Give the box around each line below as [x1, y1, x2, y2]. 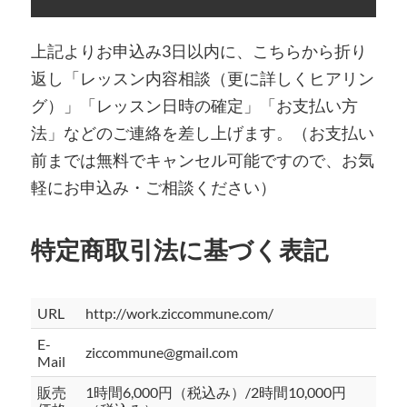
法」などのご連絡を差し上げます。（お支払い [30, 122, 374, 143]
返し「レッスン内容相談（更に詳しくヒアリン [30, 67, 374, 88]
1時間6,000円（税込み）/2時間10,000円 [85, 383, 347, 402]
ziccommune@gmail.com [85, 343, 239, 362]
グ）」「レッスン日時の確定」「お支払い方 [30, 94, 358, 115]
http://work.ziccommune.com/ [85, 304, 274, 323]
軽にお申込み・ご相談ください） [30, 176, 276, 197]
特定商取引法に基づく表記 [30, 233, 328, 264]
